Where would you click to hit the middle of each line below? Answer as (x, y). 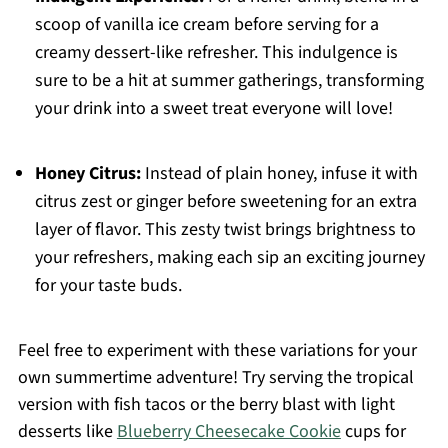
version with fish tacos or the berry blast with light (206, 405)
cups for (373, 432)
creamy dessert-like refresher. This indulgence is (216, 53)
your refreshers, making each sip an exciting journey (229, 258)
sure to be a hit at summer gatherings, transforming (229, 81)
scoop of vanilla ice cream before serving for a (206, 25)
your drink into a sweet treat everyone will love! (213, 109)
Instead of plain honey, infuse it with (279, 174)
